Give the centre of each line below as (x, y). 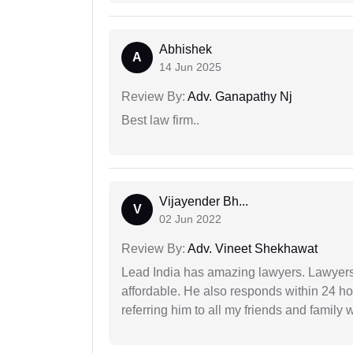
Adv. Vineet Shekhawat (251, 249)
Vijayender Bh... (204, 202)
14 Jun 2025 (190, 67)
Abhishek (186, 50)
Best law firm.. (160, 121)
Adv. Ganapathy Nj (239, 97)
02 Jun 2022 (190, 219)
